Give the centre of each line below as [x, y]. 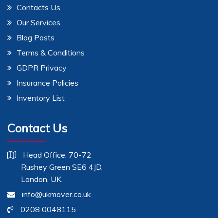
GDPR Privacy [42, 67]
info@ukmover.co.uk [55, 194]
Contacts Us [38, 7]
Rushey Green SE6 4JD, [55, 167]
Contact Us [37, 128]
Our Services [38, 22]
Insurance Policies [47, 82]
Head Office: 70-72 [56, 154]
